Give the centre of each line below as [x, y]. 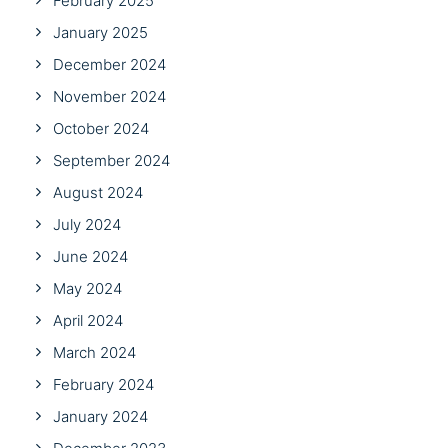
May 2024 [87, 288]
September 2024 [111, 160]
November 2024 [109, 96]
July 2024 [87, 224]
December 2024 [109, 64]
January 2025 [100, 32]
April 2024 [88, 320]
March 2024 [94, 352]
